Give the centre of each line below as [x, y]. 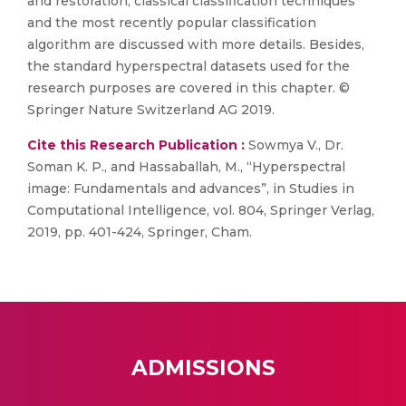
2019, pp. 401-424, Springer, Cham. [140, 232]
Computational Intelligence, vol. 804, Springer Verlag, [201, 210]
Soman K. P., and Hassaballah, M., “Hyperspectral [186, 167]
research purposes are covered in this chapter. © [188, 88]
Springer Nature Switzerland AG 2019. [151, 110]
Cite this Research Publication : [136, 145]
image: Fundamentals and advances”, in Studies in [191, 188]
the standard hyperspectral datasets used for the [188, 66]
